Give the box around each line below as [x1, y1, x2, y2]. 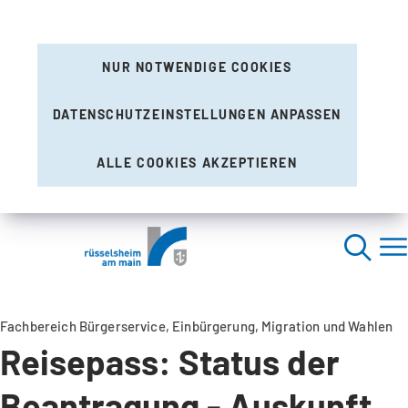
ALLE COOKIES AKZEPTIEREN [97, 154, 298, 170]
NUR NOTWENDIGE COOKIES [102, 59, 292, 76]
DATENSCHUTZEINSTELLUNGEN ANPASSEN [52, 107, 342, 123]
